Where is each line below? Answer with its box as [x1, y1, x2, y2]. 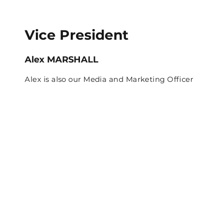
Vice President [25, 26, 129, 43]
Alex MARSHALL [25, 54, 99, 65]
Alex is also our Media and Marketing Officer [25, 74, 194, 84]
